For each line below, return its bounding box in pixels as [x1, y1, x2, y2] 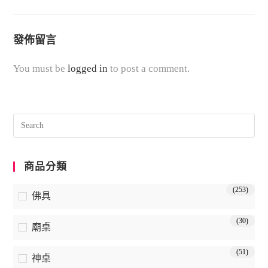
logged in [68, 62, 108, 74]
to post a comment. [108, 62, 190, 74]
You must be [13, 62, 68, 74]
